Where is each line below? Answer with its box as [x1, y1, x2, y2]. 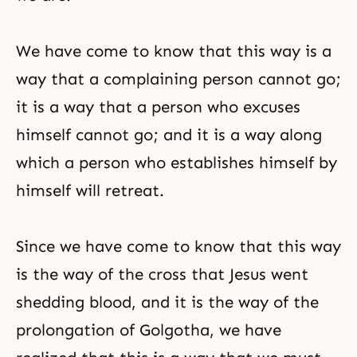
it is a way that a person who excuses [16, 97, 300, 116]
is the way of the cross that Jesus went [16, 265, 308, 284]
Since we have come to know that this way [16, 237, 341, 256]
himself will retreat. [16, 181, 164, 200]
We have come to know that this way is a [16, 41, 331, 61]
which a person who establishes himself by [16, 153, 337, 172]
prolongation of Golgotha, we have [16, 320, 281, 339]
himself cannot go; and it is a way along [16, 125, 322, 144]
